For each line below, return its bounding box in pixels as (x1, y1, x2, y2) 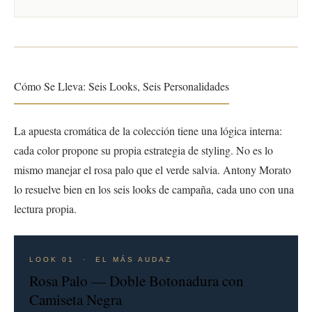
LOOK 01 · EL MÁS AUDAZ (29, 255, 172, 263)
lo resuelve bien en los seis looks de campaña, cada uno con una (14, 181, 294, 196)
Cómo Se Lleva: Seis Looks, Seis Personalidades (14, 78, 229, 93)
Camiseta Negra (29, 289, 122, 309)
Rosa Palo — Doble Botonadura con (29, 270, 244, 290)
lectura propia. (14, 201, 77, 216)
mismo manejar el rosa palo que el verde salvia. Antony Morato (14, 162, 291, 177)
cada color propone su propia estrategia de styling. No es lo (14, 142, 273, 157)
